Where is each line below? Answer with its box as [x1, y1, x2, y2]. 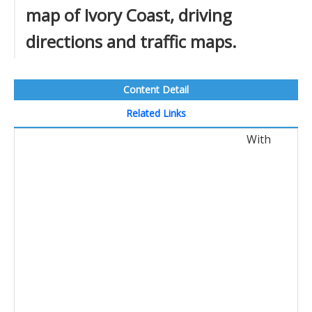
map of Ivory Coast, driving [26, 3, 232, 26]
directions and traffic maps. [26, 30, 237, 53]
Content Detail [123, 83, 189, 96]
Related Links [126, 107, 186, 120]
